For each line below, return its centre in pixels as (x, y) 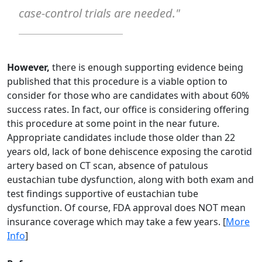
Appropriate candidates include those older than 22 (121, 137)
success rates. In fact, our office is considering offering (128, 109)
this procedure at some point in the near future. (113, 123)
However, (30, 67)
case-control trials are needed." (99, 13)
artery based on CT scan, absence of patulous (108, 165)
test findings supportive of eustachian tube (103, 193)
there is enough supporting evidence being (148, 67)
